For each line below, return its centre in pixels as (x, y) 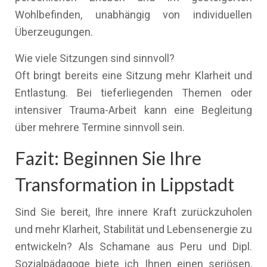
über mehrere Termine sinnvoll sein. (100, 127)
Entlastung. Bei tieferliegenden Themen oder (133, 93)
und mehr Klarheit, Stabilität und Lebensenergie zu (133, 229)
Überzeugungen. (54, 32)
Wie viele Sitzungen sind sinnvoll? (95, 58)
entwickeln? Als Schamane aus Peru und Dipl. (133, 246)
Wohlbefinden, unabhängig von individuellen (133, 15)
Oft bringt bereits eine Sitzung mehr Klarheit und (133, 75)
